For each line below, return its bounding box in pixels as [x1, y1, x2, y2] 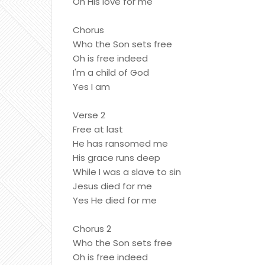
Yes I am [73, 80, 110, 93]
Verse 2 [73, 109, 105, 121]
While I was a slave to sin [73, 166, 181, 178]
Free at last [73, 123, 123, 135]
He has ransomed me [73, 137, 168, 150]
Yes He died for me [73, 194, 157, 206]
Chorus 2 [73, 222, 111, 235]
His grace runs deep [73, 151, 160, 164]
